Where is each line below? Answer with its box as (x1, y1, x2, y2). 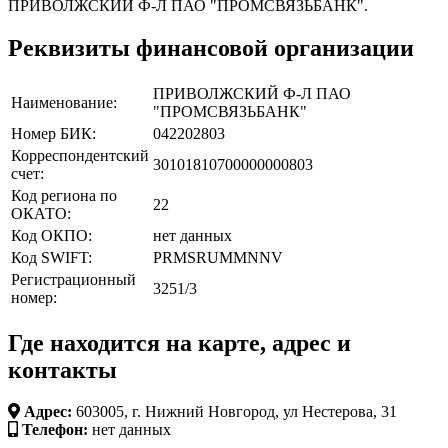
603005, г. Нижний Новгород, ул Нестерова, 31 (72, 403, 397, 421)
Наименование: (11, 93, 117, 111)
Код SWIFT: (11, 248, 92, 266)
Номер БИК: (11, 124, 96, 142)
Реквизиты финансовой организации (8, 34, 414, 61)
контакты (8, 356, 117, 383)
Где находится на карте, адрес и (8, 329, 351, 356)
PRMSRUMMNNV (153, 248, 283, 266)
